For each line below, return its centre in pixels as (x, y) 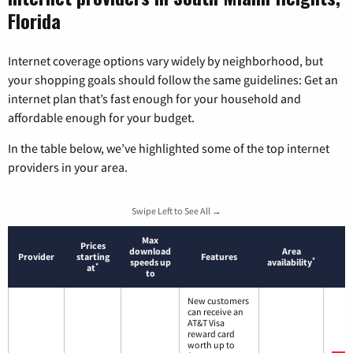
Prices (93, 246)
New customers (218, 301)
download (150, 251)
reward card (211, 334)
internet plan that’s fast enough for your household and (154, 99)
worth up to (211, 345)
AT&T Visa (206, 323)
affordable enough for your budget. (101, 118)
